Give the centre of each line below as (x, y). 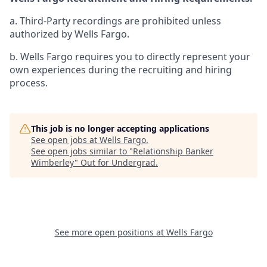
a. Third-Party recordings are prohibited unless (115, 21)
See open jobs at (65, 140)
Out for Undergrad (118, 162)
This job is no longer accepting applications (120, 128)
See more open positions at (110, 232)
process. (29, 83)
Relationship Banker (173, 151)
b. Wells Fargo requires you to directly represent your (130, 57)
